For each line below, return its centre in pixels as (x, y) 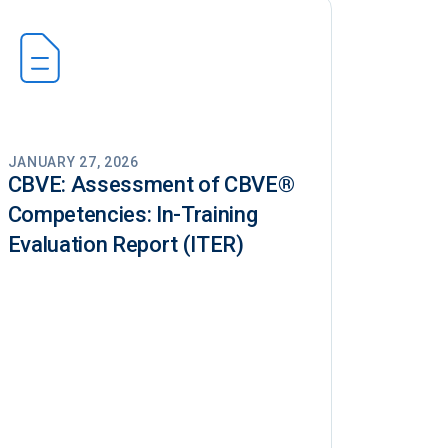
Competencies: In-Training (132, 215)
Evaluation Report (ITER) (125, 245)
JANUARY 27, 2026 (73, 162)
